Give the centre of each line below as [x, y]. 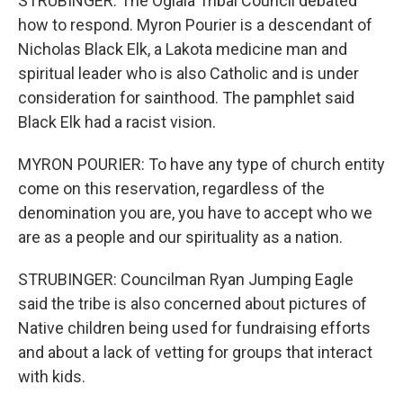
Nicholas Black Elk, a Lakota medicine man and [183, 49]
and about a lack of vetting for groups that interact [195, 352]
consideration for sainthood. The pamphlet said [186, 98]
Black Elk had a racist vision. [117, 122]
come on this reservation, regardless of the [171, 188]
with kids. [52, 376]
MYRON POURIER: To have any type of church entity [201, 164]
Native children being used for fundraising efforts [194, 328]
